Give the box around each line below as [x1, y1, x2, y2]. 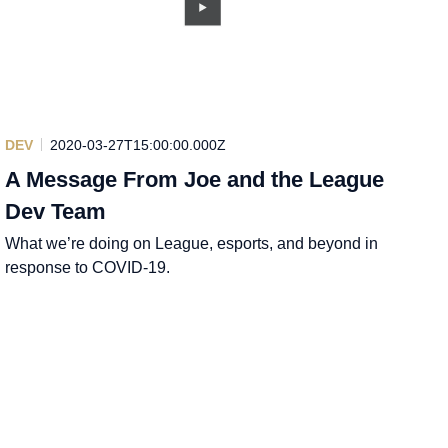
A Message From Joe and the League [5, 166, 385, 192]
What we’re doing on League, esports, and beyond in [5, 234, 379, 252]
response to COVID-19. [5, 258, 171, 276]
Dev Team [5, 198, 107, 224]
